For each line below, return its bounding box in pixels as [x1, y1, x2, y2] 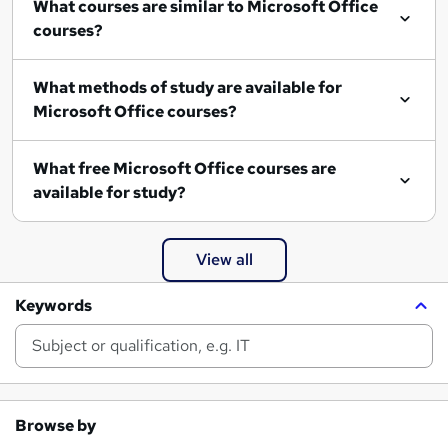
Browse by [15, 414, 96, 436]
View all [195, 248, 253, 270]
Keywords [15, 294, 92, 316]
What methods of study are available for [33, 76, 342, 98]
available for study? [33, 181, 186, 203]
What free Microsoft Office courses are [33, 157, 113, 179]
